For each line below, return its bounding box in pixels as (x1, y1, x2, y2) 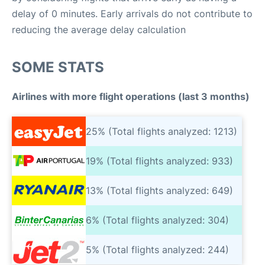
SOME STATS (12, 59, 104, 76)
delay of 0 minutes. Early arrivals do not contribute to (12, 8, 253, 20)
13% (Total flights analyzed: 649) (86, 184, 233, 196)
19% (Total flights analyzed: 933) (86, 154, 233, 167)
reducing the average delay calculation (12, 24, 186, 35)
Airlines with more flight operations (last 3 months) (12, 91, 250, 102)
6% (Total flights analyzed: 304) (86, 214, 229, 226)
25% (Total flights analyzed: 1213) (86, 125, 237, 137)
